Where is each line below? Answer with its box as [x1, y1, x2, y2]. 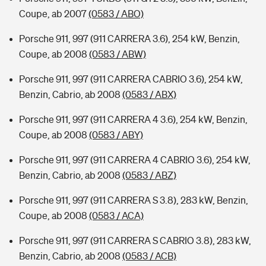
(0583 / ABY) [89, 129, 143, 140]
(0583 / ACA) [89, 210, 144, 221]
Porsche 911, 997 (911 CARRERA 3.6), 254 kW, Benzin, [19, 33, 240, 44]
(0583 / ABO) [88, 8, 144, 19]
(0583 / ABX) [122, 89, 176, 100]
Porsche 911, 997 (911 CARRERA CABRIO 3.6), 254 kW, [19, 74, 243, 84]
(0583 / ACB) [122, 251, 176, 261]
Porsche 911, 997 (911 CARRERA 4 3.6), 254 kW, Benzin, [19, 114, 248, 125]
